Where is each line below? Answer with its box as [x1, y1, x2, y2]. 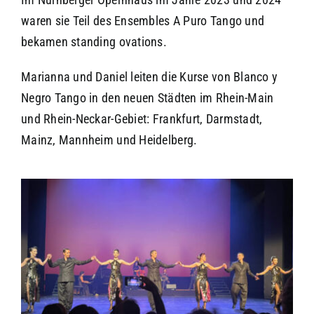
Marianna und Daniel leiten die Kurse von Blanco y [20, 69, 278, 85]
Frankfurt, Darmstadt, [152, 111, 263, 127]
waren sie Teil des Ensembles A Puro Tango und [20, 13, 265, 29]
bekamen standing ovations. [20, 34, 168, 50]
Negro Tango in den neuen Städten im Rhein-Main [20, 90, 274, 106]
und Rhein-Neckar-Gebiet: [20, 111, 153, 127]
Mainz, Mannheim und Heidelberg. [20, 132, 198, 148]
